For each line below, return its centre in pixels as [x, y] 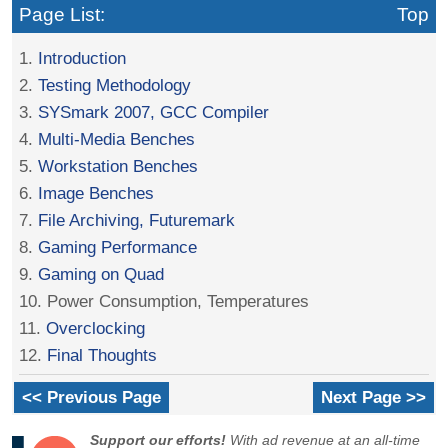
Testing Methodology [115, 85]
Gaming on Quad [101, 274]
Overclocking [96, 328]
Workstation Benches [118, 166]
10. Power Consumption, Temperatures [164, 301]
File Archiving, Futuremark [137, 220]
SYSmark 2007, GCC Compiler [154, 112]
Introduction [82, 58]
